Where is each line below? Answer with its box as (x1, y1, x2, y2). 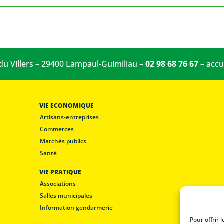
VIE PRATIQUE (39, 168, 81, 176)
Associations (39, 179, 76, 188)
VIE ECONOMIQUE (39, 101, 94, 110)
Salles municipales (39, 191, 92, 200)
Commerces (39, 125, 74, 133)
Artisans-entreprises (39, 113, 99, 121)
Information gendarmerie (39, 203, 113, 212)
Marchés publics (39, 137, 86, 145)
